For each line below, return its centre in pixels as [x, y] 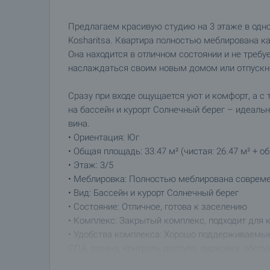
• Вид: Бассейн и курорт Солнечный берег [153, 193]
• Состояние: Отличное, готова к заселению [158, 207]
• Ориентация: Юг [104, 137]
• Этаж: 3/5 [91, 165]
